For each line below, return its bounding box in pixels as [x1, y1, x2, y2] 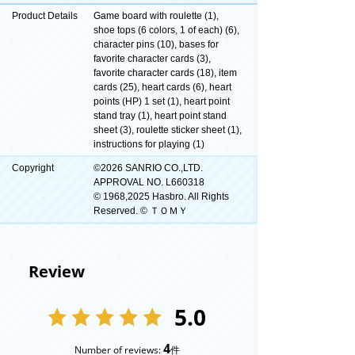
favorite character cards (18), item [94, 67, 237, 78]
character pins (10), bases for [94, 38, 219, 50]
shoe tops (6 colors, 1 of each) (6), [94, 24, 239, 36]
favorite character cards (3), [94, 52, 211, 64]
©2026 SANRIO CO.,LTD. [94, 162, 203, 174]
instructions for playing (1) [94, 138, 204, 150]
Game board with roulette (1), [94, 10, 219, 21]
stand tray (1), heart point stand [94, 109, 227, 121]
